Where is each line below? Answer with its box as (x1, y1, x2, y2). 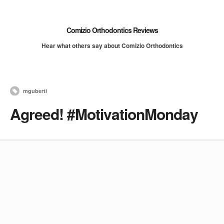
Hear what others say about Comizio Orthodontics (41, 41, 183, 50)
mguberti (23, 87, 47, 94)
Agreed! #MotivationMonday (10, 103, 198, 124)
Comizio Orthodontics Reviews (66, 25, 158, 35)
